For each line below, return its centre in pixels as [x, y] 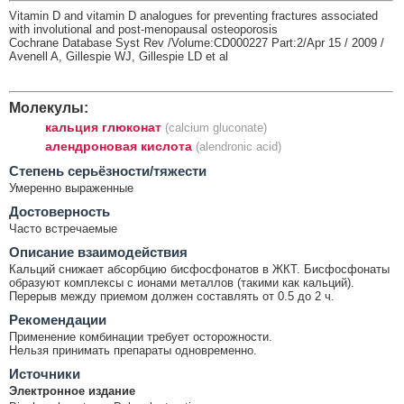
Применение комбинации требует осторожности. [141, 337]
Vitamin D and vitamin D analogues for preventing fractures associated [193, 16]
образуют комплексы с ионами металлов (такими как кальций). [182, 283]
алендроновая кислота [119, 147]
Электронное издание [72, 391]
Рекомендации [58, 320]
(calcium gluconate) [216, 128]
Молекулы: [49, 108]
